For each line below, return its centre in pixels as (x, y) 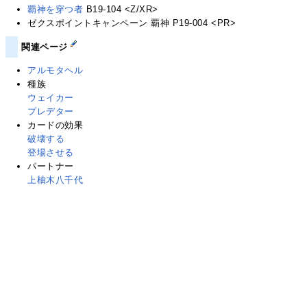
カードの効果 (56, 125)
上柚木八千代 (56, 180)
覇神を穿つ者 (56, 9)
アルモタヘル (56, 71)
